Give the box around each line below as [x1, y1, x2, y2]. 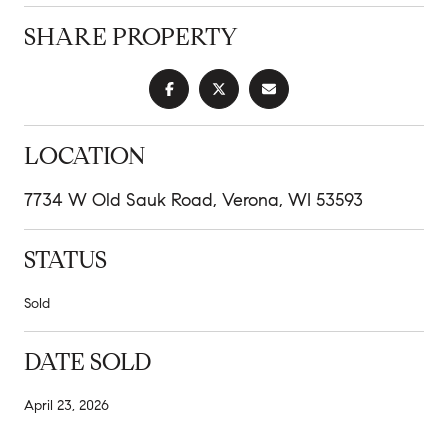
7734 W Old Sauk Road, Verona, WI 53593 [24, 188, 363, 211]
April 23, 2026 [24, 396, 109, 414]
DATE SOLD [24, 346, 151, 377]
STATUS [24, 244, 107, 275]
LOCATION [24, 140, 146, 171]
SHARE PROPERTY [24, 21, 238, 52]
